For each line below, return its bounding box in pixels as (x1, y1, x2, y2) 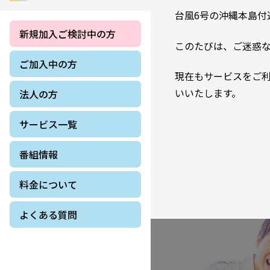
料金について (19, 177, 77, 192)
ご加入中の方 (19, 57, 77, 72)
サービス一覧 (19, 117, 77, 132)
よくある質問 (19, 207, 77, 222)
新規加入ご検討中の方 (19, 27, 116, 42)
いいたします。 (175, 86, 241, 101)
